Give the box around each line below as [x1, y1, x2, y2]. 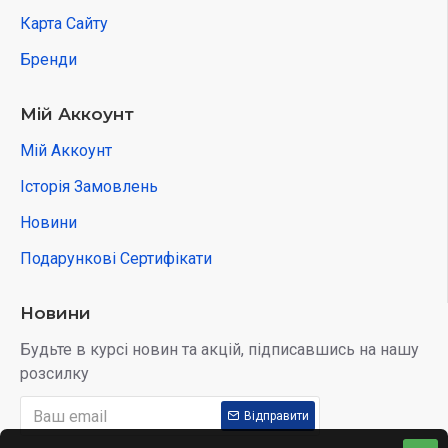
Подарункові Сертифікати [20, 249, 212, 268]
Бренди [20, 50, 77, 69]
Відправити [244, 409, 309, 423]
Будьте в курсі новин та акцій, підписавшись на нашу [20, 340, 419, 359]
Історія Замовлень [20, 177, 158, 196]
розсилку [20, 364, 89, 383]
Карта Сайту [20, 14, 108, 33]
